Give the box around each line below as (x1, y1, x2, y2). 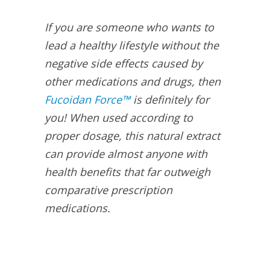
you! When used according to (45, 110, 193, 125)
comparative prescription (45, 183, 172, 198)
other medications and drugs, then (45, 74, 221, 89)
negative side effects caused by (45, 56, 202, 71)
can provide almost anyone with (45, 146, 207, 162)
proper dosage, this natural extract (45, 128, 220, 143)
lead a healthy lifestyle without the (45, 38, 219, 53)
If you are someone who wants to (45, 20, 214, 35)
